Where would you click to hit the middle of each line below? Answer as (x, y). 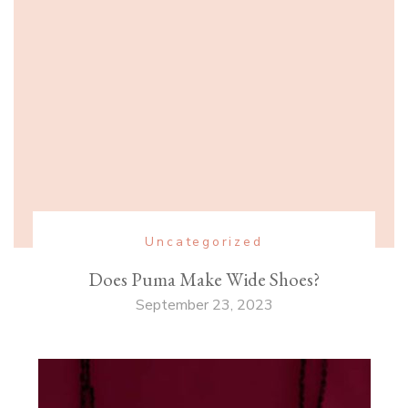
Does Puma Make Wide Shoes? (204, 280)
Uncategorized (204, 242)
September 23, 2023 (204, 306)
